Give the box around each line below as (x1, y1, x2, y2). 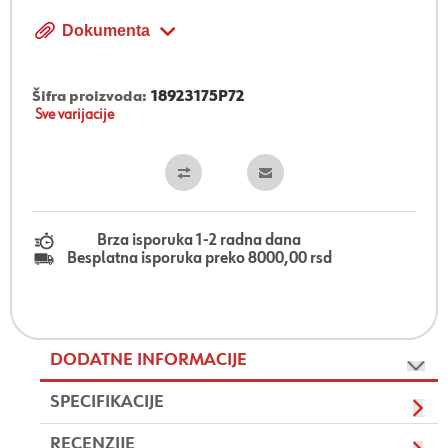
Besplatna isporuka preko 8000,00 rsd (67, 251, 332, 267)
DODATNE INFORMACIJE (50, 351, 247, 369)
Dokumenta (62, 21, 150, 39)
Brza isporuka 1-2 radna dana (97, 233, 301, 249)
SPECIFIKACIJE (50, 393, 164, 411)
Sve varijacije (35, 107, 114, 123)
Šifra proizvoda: (32, 89, 147, 104)
